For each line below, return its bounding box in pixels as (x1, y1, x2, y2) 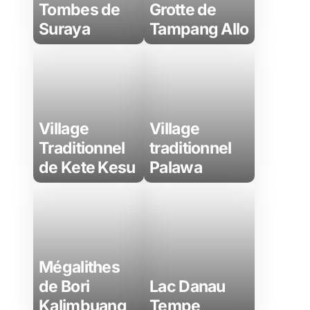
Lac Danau (149, 277, 226, 296)
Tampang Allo (149, 19, 249, 39)
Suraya (39, 19, 90, 39)
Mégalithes (39, 257, 120, 277)
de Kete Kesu (39, 158, 136, 177)
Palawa (149, 158, 202, 177)
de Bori (39, 277, 90, 296)
